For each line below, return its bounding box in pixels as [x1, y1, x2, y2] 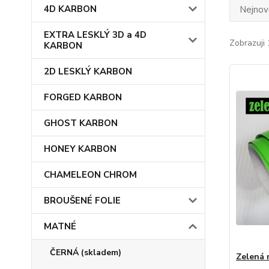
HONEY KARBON [44, 143, 116, 155]
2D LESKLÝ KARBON [44, 65, 132, 77]
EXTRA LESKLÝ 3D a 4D [44, 29, 147, 41]
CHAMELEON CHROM [44, 169, 137, 181]
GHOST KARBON [44, 117, 118, 129]
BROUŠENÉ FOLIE [44, 195, 121, 207]
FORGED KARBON [44, 91, 122, 103]
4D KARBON [44, 3, 97, 15]
